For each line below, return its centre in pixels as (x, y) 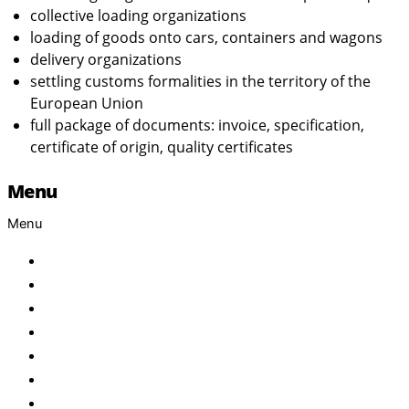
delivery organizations (106, 59)
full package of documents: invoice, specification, (197, 125)
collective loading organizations (138, 15)
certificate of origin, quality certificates (162, 147)
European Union (87, 103)
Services (72, 355)
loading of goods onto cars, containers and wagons (206, 37)
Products (75, 307)
